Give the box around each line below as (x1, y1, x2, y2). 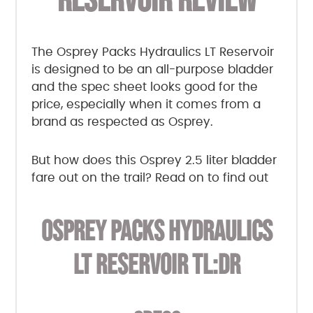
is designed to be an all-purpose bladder (31, 63, 273, 75)
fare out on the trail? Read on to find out (31, 171, 268, 184)
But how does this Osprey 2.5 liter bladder (31, 154, 277, 166)
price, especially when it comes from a (31, 98, 261, 110)
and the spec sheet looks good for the (31, 80, 258, 93)
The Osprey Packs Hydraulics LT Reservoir (31, 45, 274, 58)
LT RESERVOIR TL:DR (73, 248, 240, 282)
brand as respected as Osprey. (31, 115, 213, 128)
